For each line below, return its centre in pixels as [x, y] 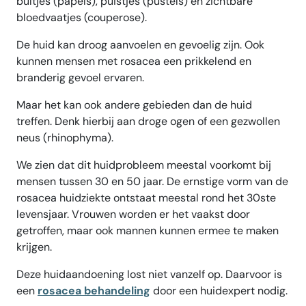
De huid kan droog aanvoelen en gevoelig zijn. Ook [140, 45]
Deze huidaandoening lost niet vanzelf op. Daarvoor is [149, 275]
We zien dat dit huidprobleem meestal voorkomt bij [144, 165]
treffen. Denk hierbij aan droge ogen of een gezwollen [148, 122]
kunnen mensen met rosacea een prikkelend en [134, 61]
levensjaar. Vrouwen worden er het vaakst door [133, 214]
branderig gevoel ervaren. [80, 78]
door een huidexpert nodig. [219, 291]
